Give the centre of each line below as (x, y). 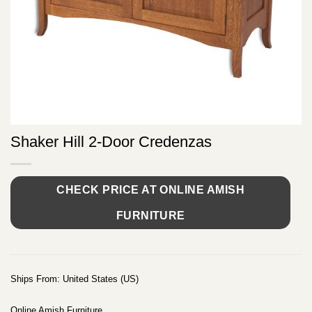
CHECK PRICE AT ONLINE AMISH (151, 190)
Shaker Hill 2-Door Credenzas (111, 142)
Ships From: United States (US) (75, 279)
